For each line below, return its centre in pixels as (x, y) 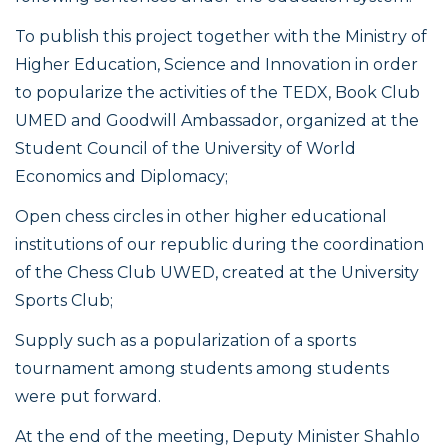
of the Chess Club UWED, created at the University (217, 273)
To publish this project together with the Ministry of (221, 37)
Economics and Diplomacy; (121, 177)
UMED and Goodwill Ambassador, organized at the (217, 121)
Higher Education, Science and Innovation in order (216, 65)
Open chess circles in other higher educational (201, 217)
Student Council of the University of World (185, 149)
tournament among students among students (202, 369)
